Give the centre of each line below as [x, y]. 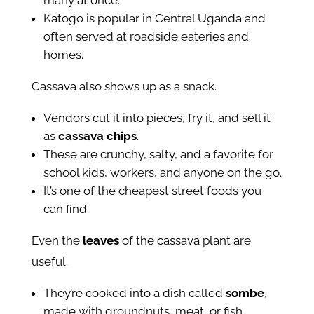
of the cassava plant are [185, 241]
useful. [49, 262]
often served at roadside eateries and [146, 37]
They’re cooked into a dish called [134, 293]
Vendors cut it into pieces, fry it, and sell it [157, 118]
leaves [101, 241]
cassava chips [97, 136]
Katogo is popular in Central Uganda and [154, 19]
